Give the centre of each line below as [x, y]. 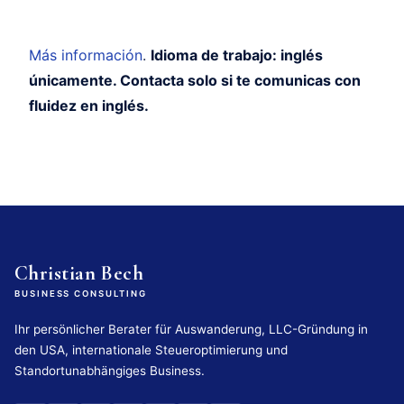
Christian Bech [79, 272]
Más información [86, 55]
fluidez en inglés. [89, 105]
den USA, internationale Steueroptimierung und [151, 349]
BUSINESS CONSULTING [81, 293]
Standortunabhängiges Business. [110, 370]
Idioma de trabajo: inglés [237, 55]
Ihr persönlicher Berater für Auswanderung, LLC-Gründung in [191, 329]
